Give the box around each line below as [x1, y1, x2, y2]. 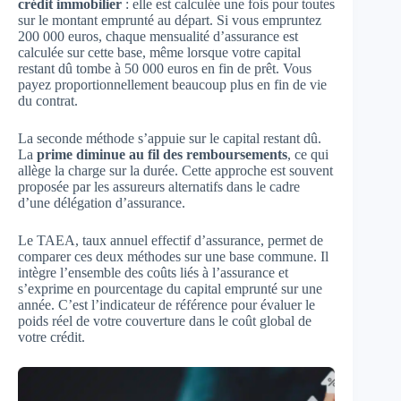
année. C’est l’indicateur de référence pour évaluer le [18, 297, 315, 312]
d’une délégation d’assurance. [18, 195, 185, 210]
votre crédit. [18, 329, 85, 345]
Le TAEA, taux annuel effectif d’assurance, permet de [18, 233, 323, 248]
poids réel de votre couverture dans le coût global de [18, 313, 311, 328]
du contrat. [18, 93, 78, 108]
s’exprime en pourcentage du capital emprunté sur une [18, 281, 322, 296]
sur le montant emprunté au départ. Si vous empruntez [18, 13, 321, 28]
